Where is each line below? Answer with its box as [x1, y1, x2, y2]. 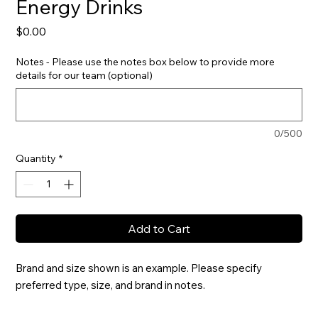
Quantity [16, 152, 57, 165]
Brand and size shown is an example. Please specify [16, 261, 263, 275]
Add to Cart [128, 221, 190, 236]
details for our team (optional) [16, 69, 153, 82]
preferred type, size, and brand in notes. [16, 278, 206, 292]
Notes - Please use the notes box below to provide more [16, 55, 275, 68]
